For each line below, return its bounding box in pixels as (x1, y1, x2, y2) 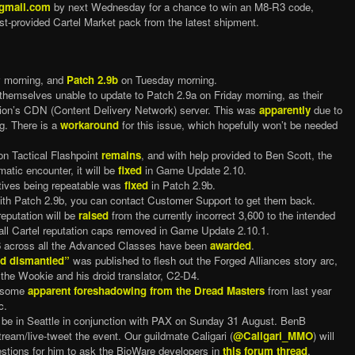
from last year (264, 282, 331, 298)
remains (101, 147, 141, 162)
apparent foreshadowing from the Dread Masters (27, 282, 265, 298)
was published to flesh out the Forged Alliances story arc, (69, 252, 338, 268)
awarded (209, 237, 251, 253)
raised (78, 207, 109, 223)
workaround (59, 116, 119, 132)
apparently (258, 101, 311, 117)
